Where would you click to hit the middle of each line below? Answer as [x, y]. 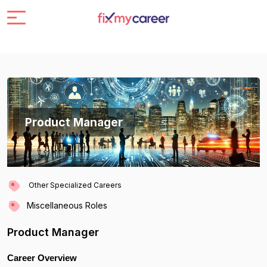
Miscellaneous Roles [67, 205]
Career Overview [42, 258]
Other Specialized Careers [75, 185]
